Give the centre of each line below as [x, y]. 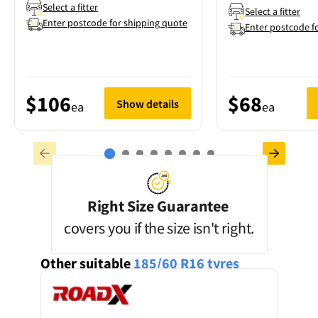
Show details [148, 103]
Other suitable [85, 263]
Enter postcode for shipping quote [115, 23]
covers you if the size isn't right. [159, 228]
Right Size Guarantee [158, 206]
